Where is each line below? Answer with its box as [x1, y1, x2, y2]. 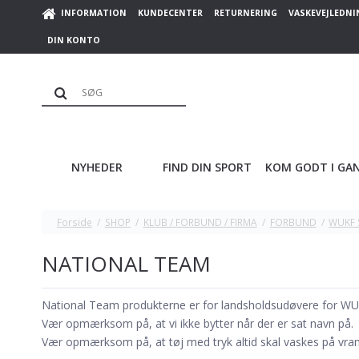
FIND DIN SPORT [163, 159, 252, 175]
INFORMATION [61, 7, 127, 19]
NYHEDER [71, 159, 123, 175]
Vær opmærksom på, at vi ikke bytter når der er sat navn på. [42, 316, 353, 332]
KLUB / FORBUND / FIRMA [143, 215, 257, 228]
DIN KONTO [47, 34, 100, 46]
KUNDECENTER [138, 7, 203, 19]
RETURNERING [214, 7, 277, 19]
